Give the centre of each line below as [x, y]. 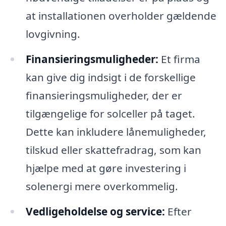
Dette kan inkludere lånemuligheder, [116, 131]
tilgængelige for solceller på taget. [110, 113]
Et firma [179, 59]
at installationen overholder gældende [121, 16]
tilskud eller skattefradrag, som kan [113, 150]
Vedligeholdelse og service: [95, 211]
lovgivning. [53, 34]
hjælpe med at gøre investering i [106, 168]
